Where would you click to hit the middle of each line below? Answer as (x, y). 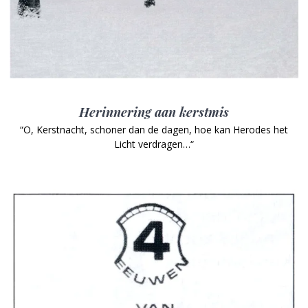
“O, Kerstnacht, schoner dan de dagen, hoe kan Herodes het (154, 130)
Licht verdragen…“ (154, 144)
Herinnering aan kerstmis (154, 112)
